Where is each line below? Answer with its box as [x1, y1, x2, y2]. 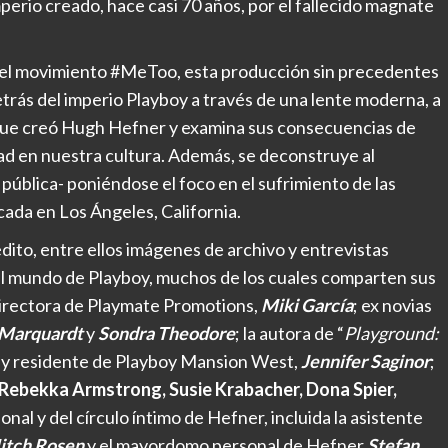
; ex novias [353, 293, 432, 316]
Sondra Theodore [98, 321, 235, 344]
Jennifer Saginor [301, 349, 430, 372]
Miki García [261, 293, 353, 316]
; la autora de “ [235, 321, 344, 344]
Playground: [344, 321, 439, 344]
